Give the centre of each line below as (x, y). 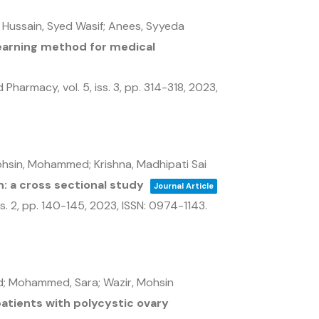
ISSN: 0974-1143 (163, 205)
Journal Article (184, 186)
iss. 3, (110, 87)
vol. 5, (79, 87)
